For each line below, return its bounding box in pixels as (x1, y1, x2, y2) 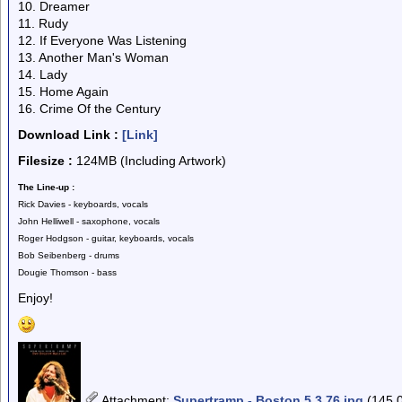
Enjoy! (18, 291, 53, 305)
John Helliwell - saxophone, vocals (18, 216, 160, 226)
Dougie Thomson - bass (18, 267, 117, 277)
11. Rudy (18, 16, 68, 31)
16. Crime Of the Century (18, 101, 161, 116)
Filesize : (18, 153, 73, 168)
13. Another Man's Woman (18, 50, 169, 65)
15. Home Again (18, 84, 109, 99)
